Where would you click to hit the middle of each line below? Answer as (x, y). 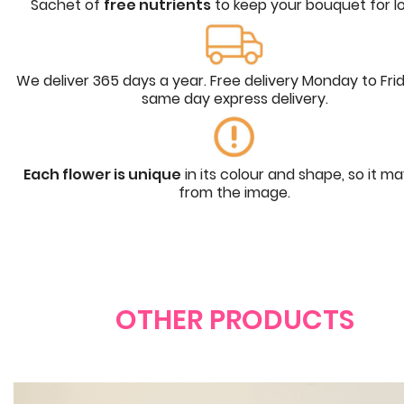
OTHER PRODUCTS (234, 321)
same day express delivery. (234, 99)
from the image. (234, 193)
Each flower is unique (102, 175)
